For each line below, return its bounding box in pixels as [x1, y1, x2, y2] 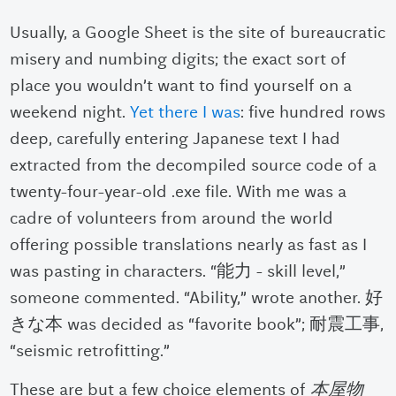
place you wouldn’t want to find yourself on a [10, 75, 353, 96]
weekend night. [10, 102, 131, 123]
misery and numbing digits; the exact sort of [10, 49, 347, 70]
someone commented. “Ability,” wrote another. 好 [10, 287, 384, 308]
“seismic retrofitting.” [10, 340, 171, 362]
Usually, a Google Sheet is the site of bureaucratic [10, 22, 386, 43]
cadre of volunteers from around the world [10, 208, 334, 229]
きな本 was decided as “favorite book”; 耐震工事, [10, 314, 385, 335]
